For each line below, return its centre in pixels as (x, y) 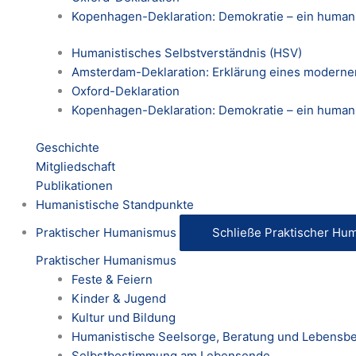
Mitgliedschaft (75, 166)
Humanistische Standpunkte (115, 204)
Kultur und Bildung (124, 317)
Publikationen (74, 185)
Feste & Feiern (112, 279)
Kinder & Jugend (119, 298)
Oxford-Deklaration (126, 91)
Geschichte (68, 147)
